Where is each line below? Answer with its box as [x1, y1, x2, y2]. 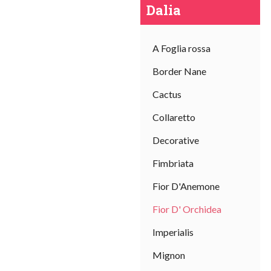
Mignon [152, 249, 185, 261]
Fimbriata [152, 157, 194, 169]
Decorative [152, 134, 199, 146]
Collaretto [152, 111, 195, 123]
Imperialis [152, 226, 194, 238]
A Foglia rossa [152, 42, 211, 54]
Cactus [152, 88, 181, 100]
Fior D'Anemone [152, 180, 220, 192]
